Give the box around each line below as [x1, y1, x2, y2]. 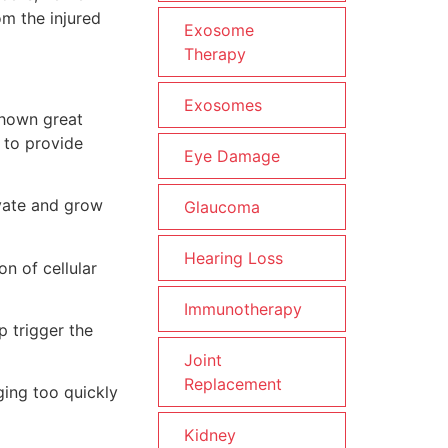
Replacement [184, 374, 282, 394]
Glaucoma [184, 197, 260, 217]
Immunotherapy [184, 299, 302, 319]
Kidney [184, 425, 236, 445]
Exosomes [184, 95, 262, 115]
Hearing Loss [184, 248, 283, 268]
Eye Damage [184, 146, 280, 166]
